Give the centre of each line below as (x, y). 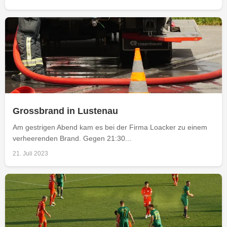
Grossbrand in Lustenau (65, 111)
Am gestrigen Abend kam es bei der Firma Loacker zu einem (110, 127)
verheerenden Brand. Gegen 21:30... (72, 138)
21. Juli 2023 (30, 153)
